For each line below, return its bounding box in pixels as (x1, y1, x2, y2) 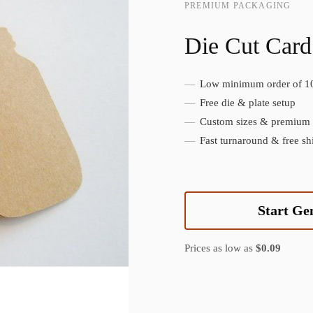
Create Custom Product (34, 85, 143, 97)
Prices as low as (184, 242, 256, 254)
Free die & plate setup (197, 97, 296, 109)
